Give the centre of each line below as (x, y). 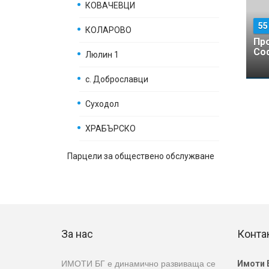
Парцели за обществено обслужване (141, 156)
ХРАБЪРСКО (110, 128)
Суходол (102, 104)
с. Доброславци (117, 79)
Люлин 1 (102, 55)
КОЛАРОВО (108, 30)
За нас (77, 234)
